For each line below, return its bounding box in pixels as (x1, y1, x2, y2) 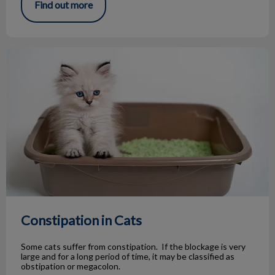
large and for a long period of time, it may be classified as (21, 250, 234, 261)
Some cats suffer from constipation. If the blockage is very (21, 241, 246, 252)
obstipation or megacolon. (21, 260, 120, 271)
